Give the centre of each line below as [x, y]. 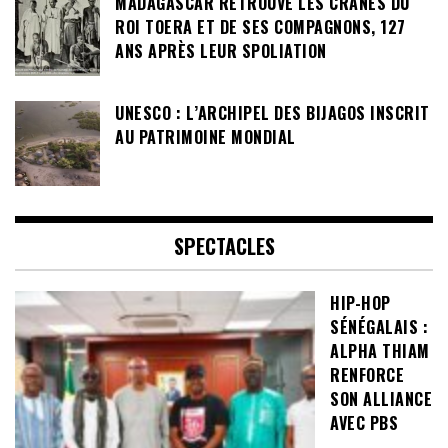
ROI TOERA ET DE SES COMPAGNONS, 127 [260, 26]
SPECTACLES [224, 245]
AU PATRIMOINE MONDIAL [205, 136]
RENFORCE [367, 374]
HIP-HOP [360, 302]
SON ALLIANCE [381, 398]
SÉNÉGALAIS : [379, 326]
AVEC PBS [364, 422]
